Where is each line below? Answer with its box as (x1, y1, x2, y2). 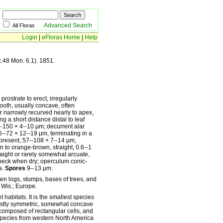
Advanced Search (44, 22, 92, 29)
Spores (5, 165, 25, 172)
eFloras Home (42, 34, 80, 41)
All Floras (12, 22, 44, 28)
